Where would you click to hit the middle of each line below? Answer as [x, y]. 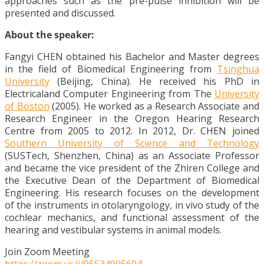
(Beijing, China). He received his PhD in [154, 81]
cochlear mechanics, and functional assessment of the [132, 217]
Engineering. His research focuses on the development [132, 192]
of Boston [27, 106]
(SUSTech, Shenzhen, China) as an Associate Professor [132, 155]
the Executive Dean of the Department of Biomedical [132, 180]
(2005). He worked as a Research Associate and [154, 106]
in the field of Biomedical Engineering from [111, 69]
